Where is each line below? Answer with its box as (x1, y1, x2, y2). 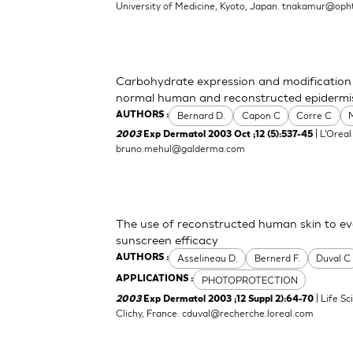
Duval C (316, 252, 351, 265)
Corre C (296, 110, 333, 122)
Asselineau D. (176, 252, 238, 265)
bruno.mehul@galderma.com (116, 143, 246, 155)
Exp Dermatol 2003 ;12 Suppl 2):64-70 (143, 294, 314, 304)
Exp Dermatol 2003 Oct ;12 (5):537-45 (143, 130, 314, 140)
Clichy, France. (116, 307, 183, 319)
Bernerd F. (254, 252, 300, 265)
